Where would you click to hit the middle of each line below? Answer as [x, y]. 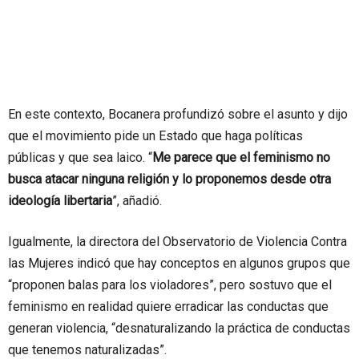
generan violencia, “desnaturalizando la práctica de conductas [179, 328]
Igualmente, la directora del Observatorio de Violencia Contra [177, 241]
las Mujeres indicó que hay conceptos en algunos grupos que [179, 263]
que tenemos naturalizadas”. [87, 349]
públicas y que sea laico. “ [80, 157]
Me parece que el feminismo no [241, 157]
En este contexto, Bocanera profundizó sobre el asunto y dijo [178, 114]
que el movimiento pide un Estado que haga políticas [155, 135]
